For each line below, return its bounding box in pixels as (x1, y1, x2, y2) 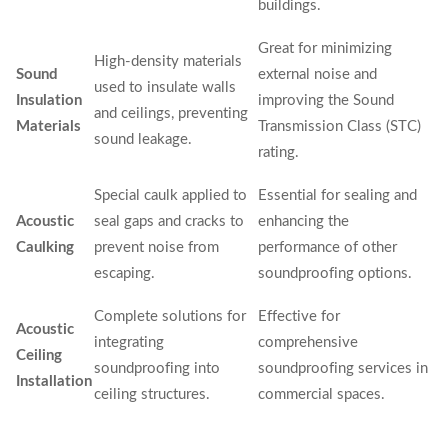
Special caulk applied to (94, 188, 247, 203)
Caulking (16, 240, 74, 255)
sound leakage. (94, 132, 192, 147)
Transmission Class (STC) (258, 119, 421, 134)
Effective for (258, 309, 340, 324)
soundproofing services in (258, 361, 428, 376)
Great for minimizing (258, 41, 392, 56)
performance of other (258, 240, 397, 255)
